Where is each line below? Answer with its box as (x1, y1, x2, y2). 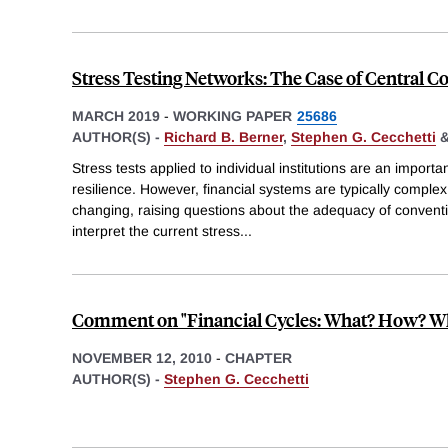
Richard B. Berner (164, 128, 283, 145)
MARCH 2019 (72, 107, 160, 124)
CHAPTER (225, 350, 292, 367)
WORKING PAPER (173, 107, 292, 124)
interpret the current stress (72, 223, 240, 240)
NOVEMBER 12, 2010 (72, 350, 212, 367)
